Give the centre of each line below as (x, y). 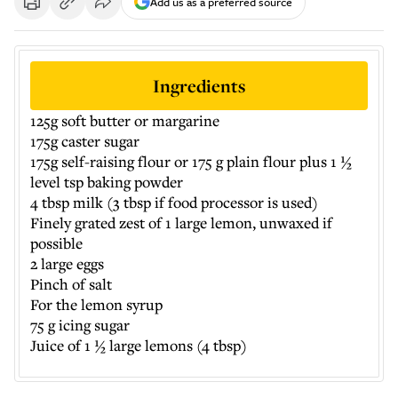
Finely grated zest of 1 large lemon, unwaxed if (181, 223)
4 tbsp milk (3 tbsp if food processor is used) (174, 202)
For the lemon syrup (96, 304)
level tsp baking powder (107, 182)
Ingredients (199, 86)
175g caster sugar (85, 141)
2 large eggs (67, 263)
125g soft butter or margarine (125, 120)
